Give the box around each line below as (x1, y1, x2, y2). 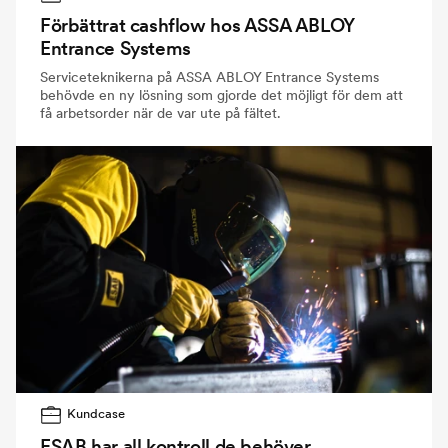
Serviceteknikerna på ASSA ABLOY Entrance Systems (40, 67, 379, 86)
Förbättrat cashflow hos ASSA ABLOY (40, 13, 354, 37)
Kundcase (67, 405, 126, 421)
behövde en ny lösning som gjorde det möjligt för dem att (40, 85, 403, 104)
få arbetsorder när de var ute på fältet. (40, 103, 281, 122)
